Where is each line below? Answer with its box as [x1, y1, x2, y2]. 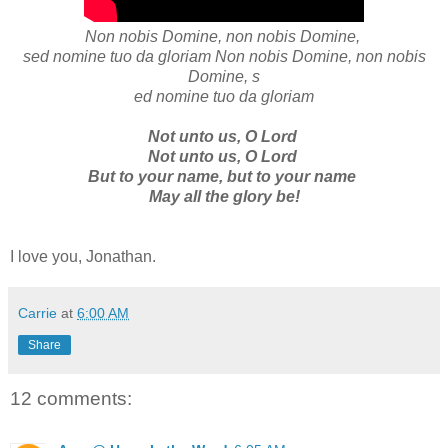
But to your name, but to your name [88, 167, 360, 185]
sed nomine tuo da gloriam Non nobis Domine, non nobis [22, 47, 426, 65]
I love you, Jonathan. [10, 247, 156, 265]
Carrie [18, 304, 57, 321]
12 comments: [10, 387, 132, 409]
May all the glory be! [148, 187, 300, 205]
